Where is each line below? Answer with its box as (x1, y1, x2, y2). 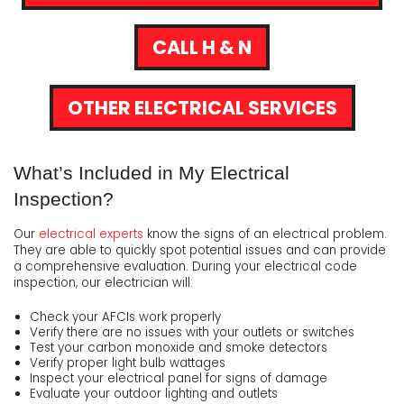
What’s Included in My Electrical (14, 162, 289, 185)
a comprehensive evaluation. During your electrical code (14, 258, 357, 276)
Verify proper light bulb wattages (29, 354, 225, 372)
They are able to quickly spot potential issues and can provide (14, 242, 386, 260)
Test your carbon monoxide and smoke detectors (29, 339, 327, 357)
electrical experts (39, 225, 143, 243)
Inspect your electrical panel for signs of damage (29, 370, 327, 388)
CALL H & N (152, 34, 252, 61)
